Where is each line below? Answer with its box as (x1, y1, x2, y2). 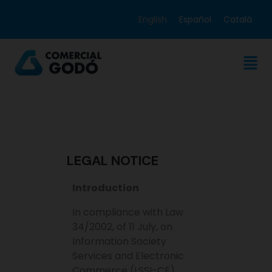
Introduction (72, 181, 140, 195)
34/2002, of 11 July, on (72, 220, 173, 234)
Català (223, 13, 252, 25)
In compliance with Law (72, 205, 184, 220)
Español (179, 13, 211, 25)
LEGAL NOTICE (67, 152, 158, 170)
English (138, 13, 167, 25)
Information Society (72, 234, 167, 249)
